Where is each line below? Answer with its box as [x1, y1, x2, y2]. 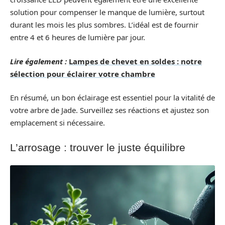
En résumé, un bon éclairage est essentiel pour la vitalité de [10, 92, 215, 102]
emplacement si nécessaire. [10, 118, 105, 128]
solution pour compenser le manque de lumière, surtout [10, 7, 204, 17]
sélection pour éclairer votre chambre [10, 68, 155, 79]
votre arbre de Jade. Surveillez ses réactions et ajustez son [10, 105, 209, 115]
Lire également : [10, 56, 67, 66]
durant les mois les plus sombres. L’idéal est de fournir [10, 20, 198, 30]
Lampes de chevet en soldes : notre [69, 56, 202, 66]
